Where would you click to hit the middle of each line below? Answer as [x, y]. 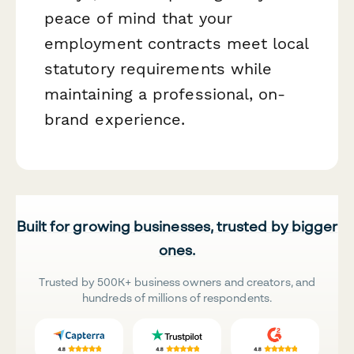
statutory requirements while [158, 69]
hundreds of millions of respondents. [177, 297]
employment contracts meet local [177, 44]
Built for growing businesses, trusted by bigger [177, 226]
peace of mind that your [138, 19]
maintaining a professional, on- [165, 94]
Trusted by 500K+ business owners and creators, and [177, 281]
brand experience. [115, 120]
